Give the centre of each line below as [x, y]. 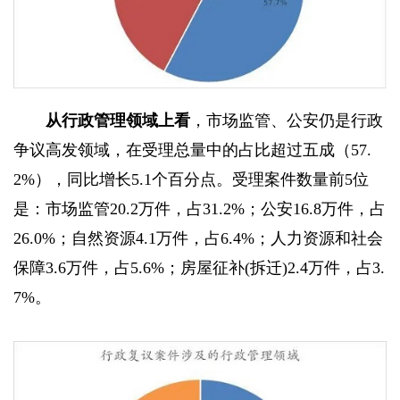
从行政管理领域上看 [118, 121]
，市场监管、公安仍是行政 [287, 121]
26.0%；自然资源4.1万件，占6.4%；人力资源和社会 [198, 239]
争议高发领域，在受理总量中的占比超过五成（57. [192, 150]
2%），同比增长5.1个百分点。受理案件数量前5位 [191, 180]
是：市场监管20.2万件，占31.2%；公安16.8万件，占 [200, 209]
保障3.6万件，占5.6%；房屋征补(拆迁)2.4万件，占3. [199, 268]
